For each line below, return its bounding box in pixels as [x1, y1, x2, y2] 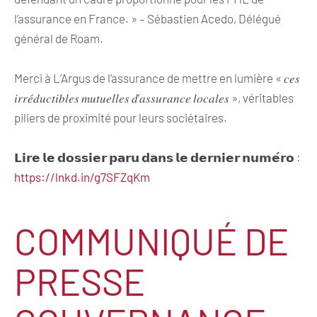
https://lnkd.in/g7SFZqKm [14, 169, 150, 184]
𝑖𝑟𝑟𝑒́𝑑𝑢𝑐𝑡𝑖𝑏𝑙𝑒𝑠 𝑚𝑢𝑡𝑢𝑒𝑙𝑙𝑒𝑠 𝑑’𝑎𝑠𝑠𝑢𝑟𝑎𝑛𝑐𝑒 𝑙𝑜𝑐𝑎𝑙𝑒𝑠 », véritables [14, 90, 294, 105]
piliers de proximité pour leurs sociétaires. [14, 110, 227, 125]
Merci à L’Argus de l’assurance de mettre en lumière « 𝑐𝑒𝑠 [14, 70, 300, 85]
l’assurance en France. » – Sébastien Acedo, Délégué [14, 11, 281, 25]
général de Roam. [14, 30, 103, 45]
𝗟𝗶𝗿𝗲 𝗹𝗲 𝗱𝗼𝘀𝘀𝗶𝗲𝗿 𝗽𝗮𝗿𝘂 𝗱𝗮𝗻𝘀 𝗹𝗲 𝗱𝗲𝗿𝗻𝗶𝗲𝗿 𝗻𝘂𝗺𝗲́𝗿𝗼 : [14, 149, 301, 164]
